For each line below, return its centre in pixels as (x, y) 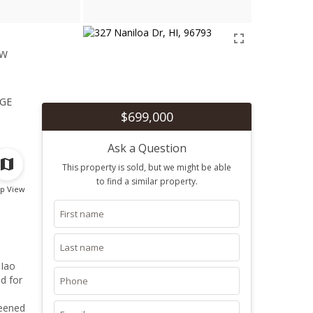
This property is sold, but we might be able (147, 167)
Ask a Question (147, 148)
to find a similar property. (147, 181)
